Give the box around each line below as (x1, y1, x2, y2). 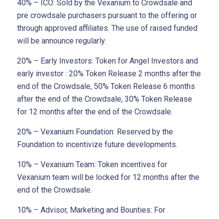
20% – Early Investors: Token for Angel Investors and (17, 56, 198, 66)
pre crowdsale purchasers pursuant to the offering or (17, 10, 197, 20)
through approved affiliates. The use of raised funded (17, 23, 197, 33)
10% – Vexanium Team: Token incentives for (17, 159, 167, 169)
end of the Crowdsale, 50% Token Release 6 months (17, 81, 195, 91)
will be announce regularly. (17, 36, 106, 45)
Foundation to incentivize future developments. (17, 139, 177, 149)
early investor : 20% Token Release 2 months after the (17, 68, 201, 78)
